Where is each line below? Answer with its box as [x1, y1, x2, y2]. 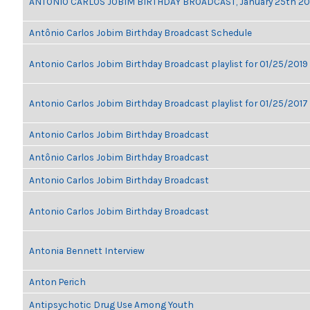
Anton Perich [29, 276, 86, 287]
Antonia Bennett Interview [29, 245, 145, 256]
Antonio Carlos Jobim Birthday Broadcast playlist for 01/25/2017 [29, 98, 308, 109]
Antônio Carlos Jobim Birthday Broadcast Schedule [29, 27, 252, 38]
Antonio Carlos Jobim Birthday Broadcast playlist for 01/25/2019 [29, 58, 308, 69]
